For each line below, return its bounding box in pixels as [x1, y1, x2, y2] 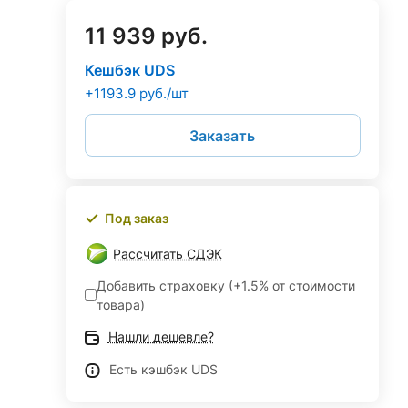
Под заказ [104, 210, 168, 226]
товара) [96, 296, 145, 312]
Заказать [189, 126, 256, 145]
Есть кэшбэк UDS [108, 361, 218, 377]
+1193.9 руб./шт [84, 85, 189, 102]
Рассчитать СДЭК [112, 245, 222, 261]
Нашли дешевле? [107, 328, 214, 344]
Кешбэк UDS [84, 61, 175, 79]
